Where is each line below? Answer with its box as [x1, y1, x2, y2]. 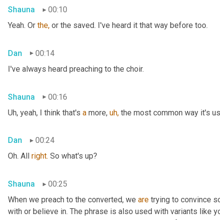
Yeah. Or [8, 21, 37, 30]
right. [31, 151, 48, 161]
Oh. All [8, 151, 31, 161]
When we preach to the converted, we [8, 195, 138, 205]
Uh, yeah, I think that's [8, 108, 82, 117]
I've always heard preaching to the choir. [8, 64, 144, 74]
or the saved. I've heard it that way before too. [50, 21, 208, 30]
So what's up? [48, 151, 97, 161]
